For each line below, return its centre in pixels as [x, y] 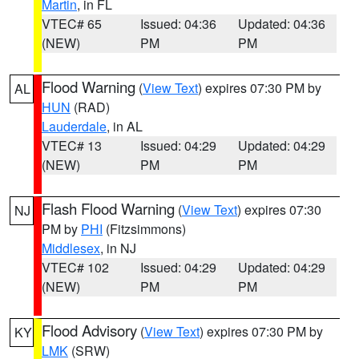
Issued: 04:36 [178, 24]
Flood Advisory [89, 330]
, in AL [125, 126]
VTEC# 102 [75, 267]
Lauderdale [74, 126]
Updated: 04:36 [282, 24]
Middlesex [71, 248]
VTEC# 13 [72, 145]
